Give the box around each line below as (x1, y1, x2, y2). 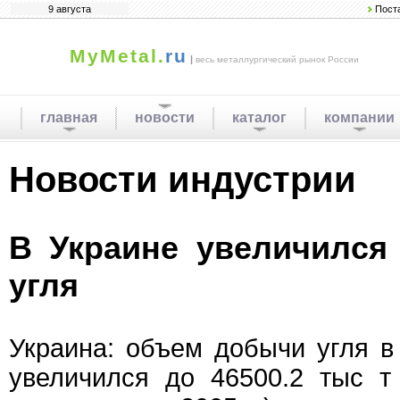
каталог (232, 110, 287, 125)
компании (324, 110, 395, 125)
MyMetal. (70, 46, 165, 67)
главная (40, 110, 97, 125)
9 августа (48, 4, 91, 14)
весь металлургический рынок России (196, 54, 359, 64)
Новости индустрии (9, 160, 356, 199)
